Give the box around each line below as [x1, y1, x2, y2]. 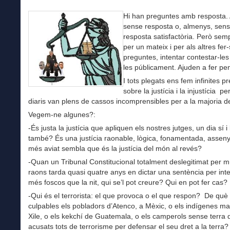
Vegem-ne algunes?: [28, 110, 95, 119]
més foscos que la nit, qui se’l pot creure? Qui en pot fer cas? [28, 178, 227, 187]
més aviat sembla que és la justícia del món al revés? [28, 144, 202, 153]
